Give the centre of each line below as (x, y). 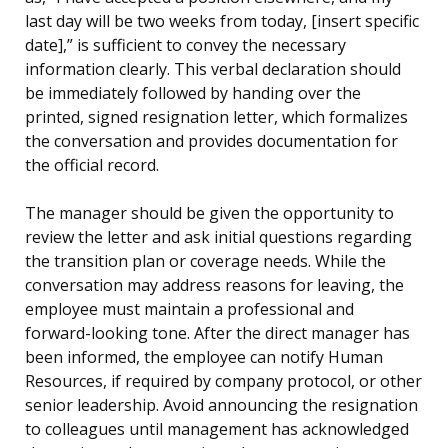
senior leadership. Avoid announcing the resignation (221, 405)
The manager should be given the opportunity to (209, 213)
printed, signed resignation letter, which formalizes (216, 117)
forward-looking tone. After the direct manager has (217, 333)
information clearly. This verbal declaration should (213, 69)
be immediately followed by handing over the (193, 93)
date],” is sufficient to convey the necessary (185, 45)
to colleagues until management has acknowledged (217, 429)
